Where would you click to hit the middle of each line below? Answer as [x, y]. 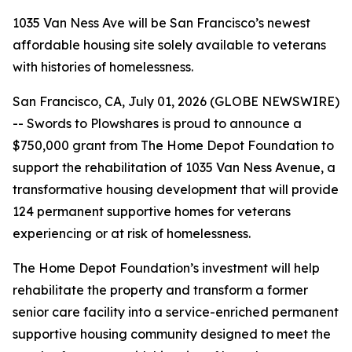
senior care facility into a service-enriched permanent [176, 312]
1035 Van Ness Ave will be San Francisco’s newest [161, 23]
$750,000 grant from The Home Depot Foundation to [173, 145]
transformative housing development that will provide [176, 189]
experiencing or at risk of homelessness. [132, 233]
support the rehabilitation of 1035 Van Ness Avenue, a [174, 167]
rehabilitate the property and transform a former [160, 290]
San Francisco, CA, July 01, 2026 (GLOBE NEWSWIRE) [176, 101]
